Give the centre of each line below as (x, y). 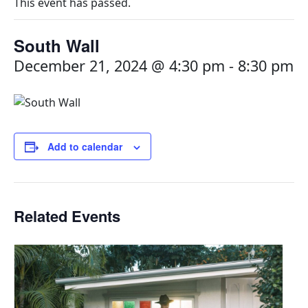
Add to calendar (85, 146)
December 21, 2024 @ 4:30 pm (119, 66)
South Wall (57, 45)
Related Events (67, 216)
